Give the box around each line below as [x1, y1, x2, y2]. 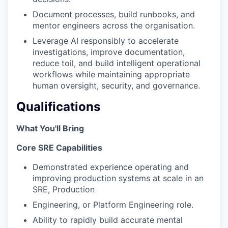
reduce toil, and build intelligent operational [33, 58, 201, 69]
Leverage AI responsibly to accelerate [33, 36, 179, 46]
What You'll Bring [16, 123, 84, 133]
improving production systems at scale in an [33, 173, 204, 183]
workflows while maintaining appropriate [33, 69, 190, 80]
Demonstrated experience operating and [33, 162, 189, 172]
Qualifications [16, 99, 100, 115]
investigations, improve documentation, [33, 47, 185, 58]
